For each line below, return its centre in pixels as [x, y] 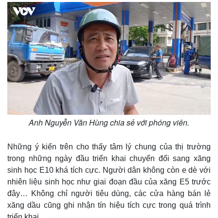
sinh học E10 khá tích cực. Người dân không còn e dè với [109, 170]
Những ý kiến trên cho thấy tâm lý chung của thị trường [109, 146]
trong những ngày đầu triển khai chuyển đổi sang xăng [109, 158]
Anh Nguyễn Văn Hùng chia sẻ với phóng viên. [109, 122]
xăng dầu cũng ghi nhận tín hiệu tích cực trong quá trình [109, 205]
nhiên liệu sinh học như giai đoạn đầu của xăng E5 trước [109, 182]
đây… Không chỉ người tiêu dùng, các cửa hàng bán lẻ [109, 193]
